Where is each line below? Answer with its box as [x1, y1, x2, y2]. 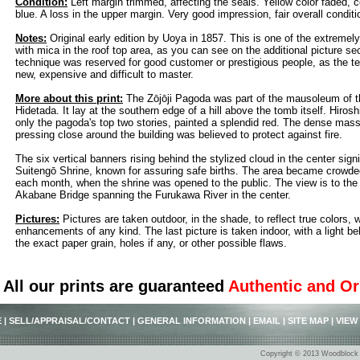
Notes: [15, 32, 47, 45]
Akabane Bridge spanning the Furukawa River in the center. [15, 189, 291, 202]
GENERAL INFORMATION [137, 316, 246, 326]
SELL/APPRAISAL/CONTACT [9, 316, 130, 326]
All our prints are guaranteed [3, 277, 224, 296]
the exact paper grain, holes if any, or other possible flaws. [15, 237, 287, 250]
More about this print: [15, 92, 123, 105]
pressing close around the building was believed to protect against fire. [15, 129, 342, 141]
